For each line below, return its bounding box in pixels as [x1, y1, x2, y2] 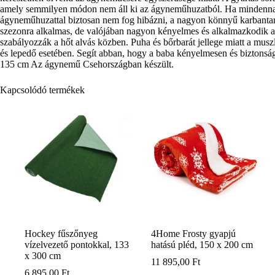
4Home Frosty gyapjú [151, 228, 236, 239]
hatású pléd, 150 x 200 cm [151, 239, 254, 250]
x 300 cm [25, 250, 61, 261]
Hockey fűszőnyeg [25, 228, 98, 239]
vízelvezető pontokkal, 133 [25, 239, 129, 250]
